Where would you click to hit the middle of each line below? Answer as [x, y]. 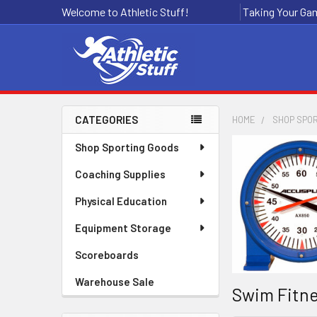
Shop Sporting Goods [127, 147]
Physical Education [121, 201]
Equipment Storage [123, 228]
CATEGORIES [106, 120]
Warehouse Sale [115, 282]
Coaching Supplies [120, 174]
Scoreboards [107, 255]
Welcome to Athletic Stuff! [125, 12]
